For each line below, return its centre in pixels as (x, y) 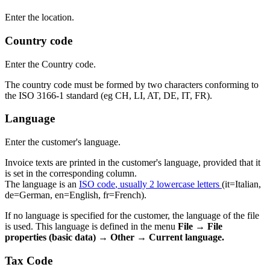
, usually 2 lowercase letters (168, 184)
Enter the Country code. (50, 64)
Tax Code (29, 260)
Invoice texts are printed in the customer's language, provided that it (133, 163)
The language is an (42, 184)
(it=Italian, (241, 184)
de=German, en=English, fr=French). (76, 195)
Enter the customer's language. (63, 142)
